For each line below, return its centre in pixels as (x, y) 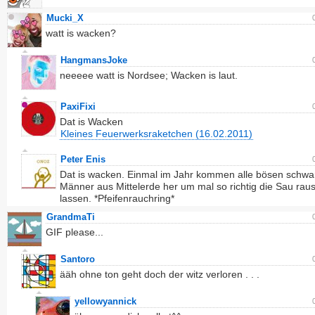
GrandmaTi (71, 217)
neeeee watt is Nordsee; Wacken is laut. (149, 75)
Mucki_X (65, 18)
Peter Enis (83, 159)
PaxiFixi (78, 107)
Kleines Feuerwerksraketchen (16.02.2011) (156, 134)
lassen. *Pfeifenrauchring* (117, 198)
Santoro (78, 259)
